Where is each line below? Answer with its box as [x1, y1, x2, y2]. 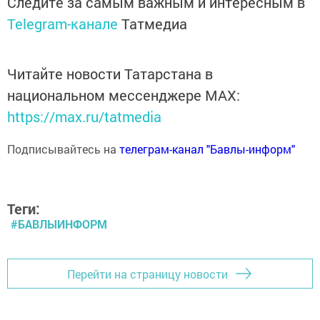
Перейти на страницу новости [67, 266, 228, 281]
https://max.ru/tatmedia [7, 107, 161, 126]
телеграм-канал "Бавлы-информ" [119, 141, 295, 156]
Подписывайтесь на [7, 141, 119, 156]
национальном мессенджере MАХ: [7, 86, 240, 104]
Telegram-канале [7, 14, 118, 33]
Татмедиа [121, 14, 187, 33]
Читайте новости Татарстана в [7, 64, 213, 83]
